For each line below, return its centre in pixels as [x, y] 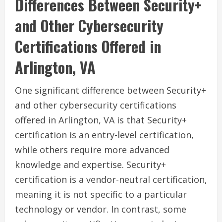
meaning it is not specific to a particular [101, 194]
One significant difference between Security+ [111, 90]
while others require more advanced [92, 150]
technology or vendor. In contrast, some [101, 209]
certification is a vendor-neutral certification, [111, 180]
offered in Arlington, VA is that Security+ [101, 120]
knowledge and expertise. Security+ [90, 165]
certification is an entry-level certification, [104, 135]
